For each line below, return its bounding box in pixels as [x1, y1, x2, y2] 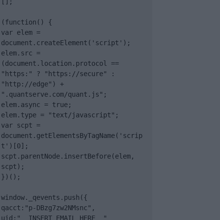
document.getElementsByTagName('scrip [1, 132, 142, 139]
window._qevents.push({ [1, 193, 87, 201]
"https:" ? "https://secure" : [1, 70, 115, 78]
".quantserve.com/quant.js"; [1, 90, 107, 98]
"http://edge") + [1, 80, 64, 88]
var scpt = [1, 121, 40, 129]
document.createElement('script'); [1, 39, 131, 47]
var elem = [1, 28, 40, 36]
